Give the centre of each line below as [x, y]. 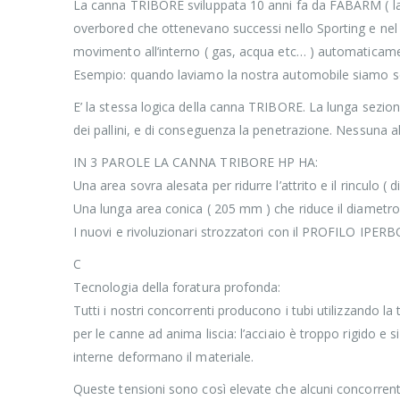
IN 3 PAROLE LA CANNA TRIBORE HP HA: [196, 162]
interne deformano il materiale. [164, 356]
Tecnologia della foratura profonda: [177, 287]
